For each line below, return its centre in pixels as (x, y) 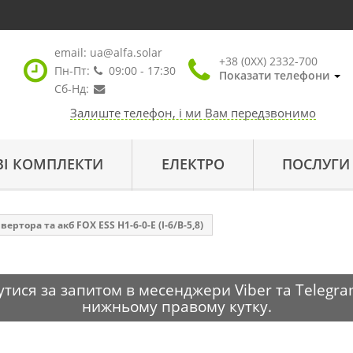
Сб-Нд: (71, 89)
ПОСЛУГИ (316, 164)
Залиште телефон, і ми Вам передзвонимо (193, 113)
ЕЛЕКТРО (193, 164)
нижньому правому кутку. (176, 306)
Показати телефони (274, 75)
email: (72, 52)
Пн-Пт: (72, 71)
